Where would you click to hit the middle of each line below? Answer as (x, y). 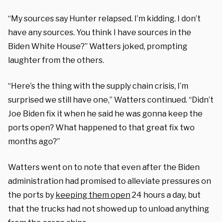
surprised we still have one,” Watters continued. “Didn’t (111, 100)
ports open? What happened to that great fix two (101, 127)
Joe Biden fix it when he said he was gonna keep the (105, 113)
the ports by (32, 195)
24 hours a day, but (166, 195)
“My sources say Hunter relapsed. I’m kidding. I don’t (104, 18)
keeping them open (93, 195)
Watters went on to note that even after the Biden (104, 167)
